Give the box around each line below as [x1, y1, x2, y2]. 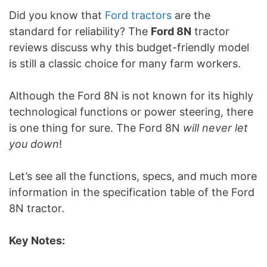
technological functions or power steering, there [9, 105, 253, 118]
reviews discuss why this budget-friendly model [9, 41, 249, 54]
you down [9, 138, 59, 150]
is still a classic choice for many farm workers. [9, 57, 241, 70]
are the [172, 9, 210, 21]
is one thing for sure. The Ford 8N [9, 122, 183, 134]
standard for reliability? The [9, 25, 151, 38]
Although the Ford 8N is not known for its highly [9, 89, 253, 102]
